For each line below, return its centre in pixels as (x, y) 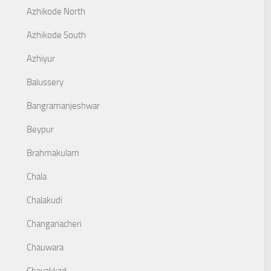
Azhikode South (56, 35)
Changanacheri (54, 224)
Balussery (45, 82)
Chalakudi (44, 200)
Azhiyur (41, 59)
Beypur (40, 129)
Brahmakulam (53, 153)
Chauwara (45, 247)
